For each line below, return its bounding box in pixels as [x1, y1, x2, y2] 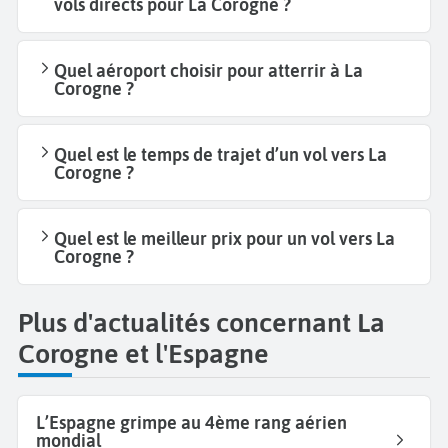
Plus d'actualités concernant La [18, 307, 385, 339]
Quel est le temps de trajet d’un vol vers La [54, 144, 387, 166]
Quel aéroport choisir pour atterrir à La [54, 60, 363, 82]
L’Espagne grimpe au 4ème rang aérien [36, 411, 347, 433]
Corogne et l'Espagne [18, 338, 269, 370]
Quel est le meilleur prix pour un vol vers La [54, 228, 395, 250]
